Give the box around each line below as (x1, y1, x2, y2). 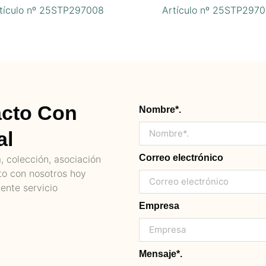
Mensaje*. (139, 248, 182, 259)
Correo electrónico (139, 152, 223, 163)
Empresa (139, 200, 179, 211)
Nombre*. (139, 104, 181, 115)
